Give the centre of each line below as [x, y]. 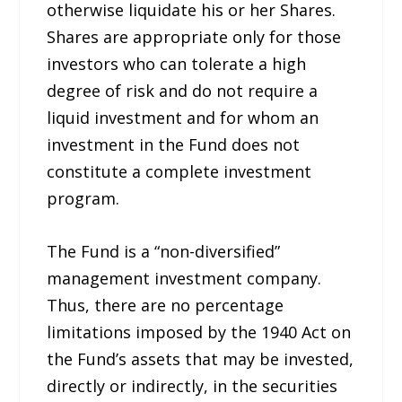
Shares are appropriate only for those [194, 37]
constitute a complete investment [179, 172]
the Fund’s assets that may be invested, [201, 358]
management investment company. [184, 278]
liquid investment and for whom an [183, 118]
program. [83, 199]
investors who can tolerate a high [177, 64]
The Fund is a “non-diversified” [164, 251]
